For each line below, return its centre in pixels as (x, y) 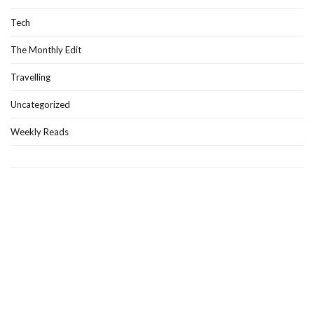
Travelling (30, 77)
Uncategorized (40, 104)
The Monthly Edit (46, 49)
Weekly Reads (40, 131)
